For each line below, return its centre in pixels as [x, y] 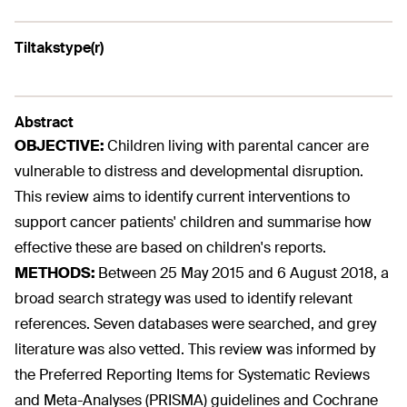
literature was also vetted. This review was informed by [195, 349]
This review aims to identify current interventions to [182, 197]
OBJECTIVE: [61, 146]
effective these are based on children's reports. [170, 248]
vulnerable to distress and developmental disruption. [189, 171]
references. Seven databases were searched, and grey [195, 324]
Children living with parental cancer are [238, 146]
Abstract [44, 122]
